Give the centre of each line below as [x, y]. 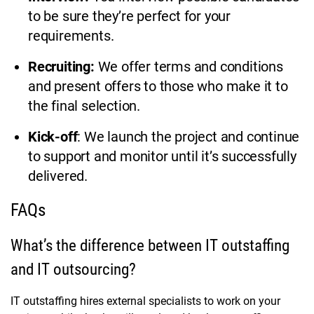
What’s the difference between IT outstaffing [150, 246]
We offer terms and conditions [189, 67]
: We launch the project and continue [189, 137]
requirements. [71, 36]
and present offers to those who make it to [158, 87]
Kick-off [53, 137]
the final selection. [88, 106]
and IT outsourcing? [75, 270]
